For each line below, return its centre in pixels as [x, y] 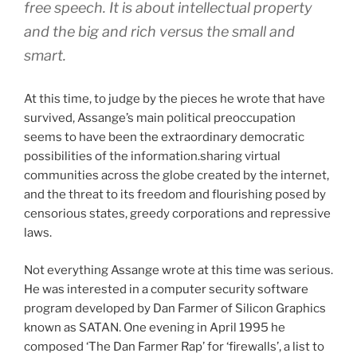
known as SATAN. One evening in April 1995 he [155, 327]
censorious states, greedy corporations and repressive [177, 214]
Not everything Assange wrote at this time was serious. [178, 270]
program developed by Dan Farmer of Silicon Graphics [175, 308]
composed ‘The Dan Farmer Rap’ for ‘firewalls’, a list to [174, 346]
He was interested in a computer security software [166, 289]
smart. [45, 56]
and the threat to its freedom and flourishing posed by [175, 195]
